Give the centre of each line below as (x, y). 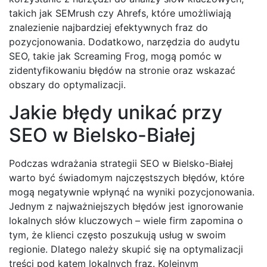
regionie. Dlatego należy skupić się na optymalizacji (126, 249)
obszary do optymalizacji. (67, 85)
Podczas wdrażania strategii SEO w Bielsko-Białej (121, 164)
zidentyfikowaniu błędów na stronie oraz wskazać (122, 71)
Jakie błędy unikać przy (116, 113)
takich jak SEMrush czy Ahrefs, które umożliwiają (120, 13)
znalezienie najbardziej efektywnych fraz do (108, 28)
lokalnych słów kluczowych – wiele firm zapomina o (126, 221)
